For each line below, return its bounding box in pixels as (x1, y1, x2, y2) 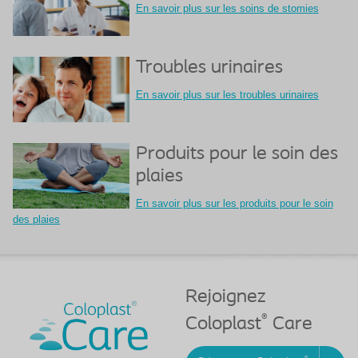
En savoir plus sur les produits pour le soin (135, 197, 333, 209)
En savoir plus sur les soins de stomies (135, 2, 319, 14)
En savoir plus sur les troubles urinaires (135, 88, 319, 101)
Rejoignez (185, 287, 266, 307)
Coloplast (185, 314, 261, 334)
